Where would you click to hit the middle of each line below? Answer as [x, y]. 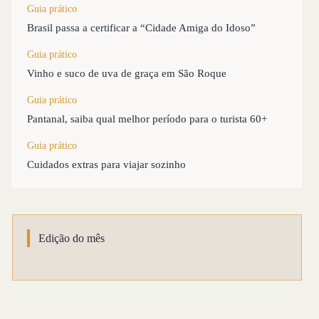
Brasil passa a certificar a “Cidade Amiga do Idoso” [142, 28]
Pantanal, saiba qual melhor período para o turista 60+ [147, 119]
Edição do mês [72, 239]
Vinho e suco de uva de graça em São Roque [127, 74]
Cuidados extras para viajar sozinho [107, 165]
